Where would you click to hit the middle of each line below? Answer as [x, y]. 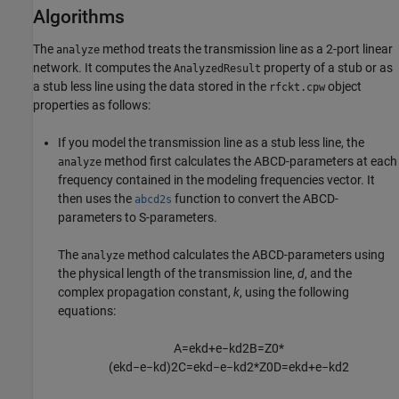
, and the [328, 274]
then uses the [96, 199]
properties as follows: [92, 106]
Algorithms [79, 17]
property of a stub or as [327, 68]
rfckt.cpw [297, 88]
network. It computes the [103, 68]
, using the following [294, 293]
